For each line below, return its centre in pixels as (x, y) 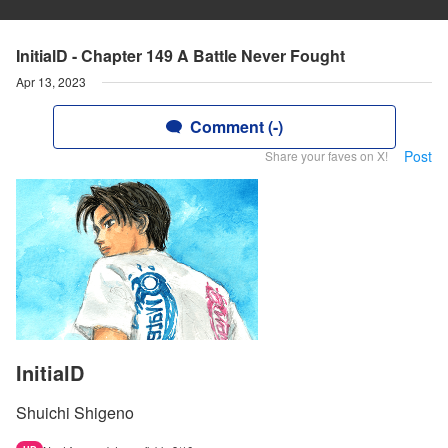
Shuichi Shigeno (75, 413)
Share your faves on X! (326, 155)
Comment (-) (236, 126)
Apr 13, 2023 (51, 81)
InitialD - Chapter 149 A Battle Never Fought (180, 55)
